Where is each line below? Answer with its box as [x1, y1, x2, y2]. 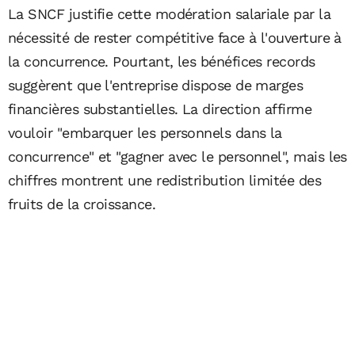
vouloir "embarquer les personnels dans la [8, 124, 282, 142]
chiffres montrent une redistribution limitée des [8, 172, 322, 189]
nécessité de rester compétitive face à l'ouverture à [8, 29, 342, 47]
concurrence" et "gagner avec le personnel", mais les [8, 148, 347, 166]
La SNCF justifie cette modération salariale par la [8, 6, 330, 23]
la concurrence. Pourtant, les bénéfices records [8, 53, 315, 71]
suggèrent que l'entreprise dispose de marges [8, 77, 303, 94]
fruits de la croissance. [8, 196, 156, 213]
